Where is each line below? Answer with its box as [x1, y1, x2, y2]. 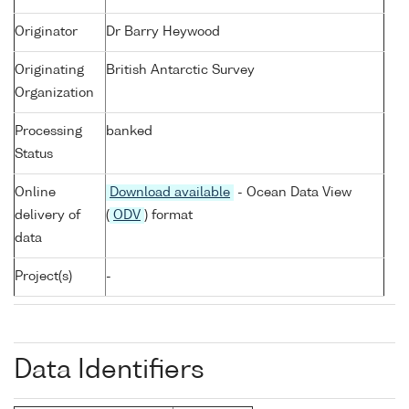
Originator [15, 26, 78, 39]
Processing [15, 125, 82, 139]
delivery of [15, 209, 80, 223]
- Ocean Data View [234, 186, 351, 200]
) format [144, 209, 193, 223]
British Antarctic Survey [106, 64, 255, 78]
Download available [110, 186, 230, 200]
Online [15, 186, 56, 200]
